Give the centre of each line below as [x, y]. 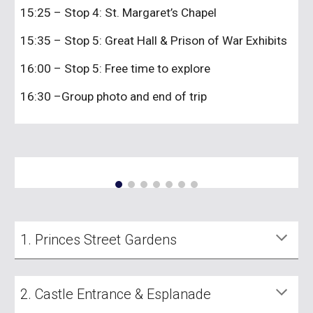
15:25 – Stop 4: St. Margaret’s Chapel [120, 13]
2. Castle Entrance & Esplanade [116, 294]
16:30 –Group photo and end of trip [114, 96]
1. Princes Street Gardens [99, 240]
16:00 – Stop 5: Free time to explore [116, 68]
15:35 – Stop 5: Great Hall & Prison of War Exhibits [155, 41]
